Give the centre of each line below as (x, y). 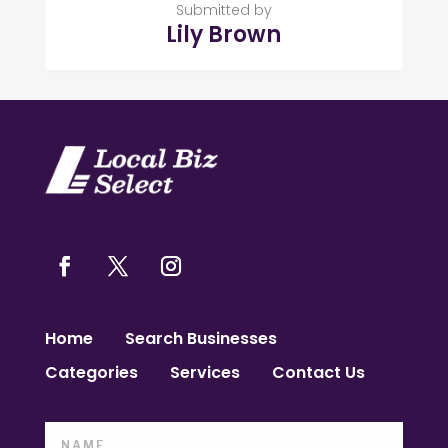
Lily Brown (224, 34)
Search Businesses (200, 339)
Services (204, 373)
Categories (91, 373)
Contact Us (318, 373)
